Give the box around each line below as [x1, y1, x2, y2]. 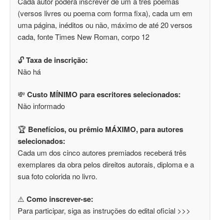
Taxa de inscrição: [26, 54, 88, 65]
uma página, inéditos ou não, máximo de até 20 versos [18, 20, 192, 30]
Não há [18, 66, 41, 77]
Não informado [18, 101, 65, 111]
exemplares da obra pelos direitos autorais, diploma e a [18, 159, 194, 169]
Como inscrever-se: [27, 193, 93, 205]
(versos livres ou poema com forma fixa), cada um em [18, 8, 192, 19]
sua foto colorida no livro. [18, 170, 97, 181]
